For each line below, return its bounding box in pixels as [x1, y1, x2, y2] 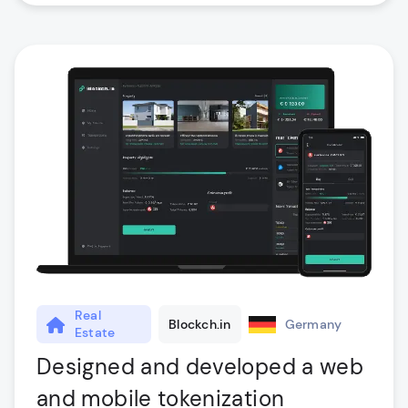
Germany [284, 315, 342, 332]
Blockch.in [168, 315, 231, 332]
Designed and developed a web [36, 352, 364, 382]
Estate [75, 324, 116, 342]
